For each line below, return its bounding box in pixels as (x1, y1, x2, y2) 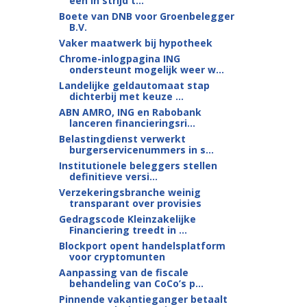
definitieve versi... (69, 170, 158, 183)
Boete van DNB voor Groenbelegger (58, 10, 234, 23)
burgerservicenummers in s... (69, 143, 214, 156)
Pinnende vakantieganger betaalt (58, 293, 228, 306)
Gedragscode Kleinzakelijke (58, 212, 196, 225)
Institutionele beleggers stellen (58, 159, 217, 172)
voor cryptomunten (69, 250, 165, 263)
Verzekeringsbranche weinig (58, 186, 201, 199)
